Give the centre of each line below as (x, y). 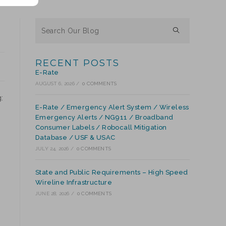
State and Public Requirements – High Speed (112, 172)
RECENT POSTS (77, 63)
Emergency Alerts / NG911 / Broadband (104, 117)
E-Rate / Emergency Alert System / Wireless (112, 107)
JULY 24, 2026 (52, 149)
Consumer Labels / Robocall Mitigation (101, 127)
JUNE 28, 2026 (52, 193)
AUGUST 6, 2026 (55, 83)
